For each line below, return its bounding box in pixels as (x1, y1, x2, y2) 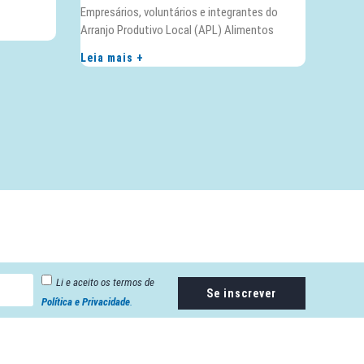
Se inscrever (206, 287, 277, 301)
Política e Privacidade (41, 296, 130, 309)
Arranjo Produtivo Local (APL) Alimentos (80, 23, 274, 38)
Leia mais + (80, 51, 144, 65)
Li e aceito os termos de (56, 276, 154, 289)
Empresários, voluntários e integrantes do (80, 5, 278, 20)
